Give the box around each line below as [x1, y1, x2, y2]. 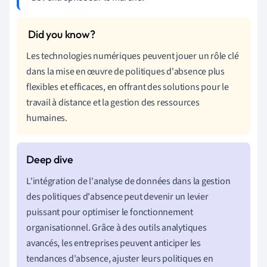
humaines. [26, 111, 68, 125]
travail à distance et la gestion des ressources [26, 95, 200, 109]
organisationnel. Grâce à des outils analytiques [26, 221, 207, 234]
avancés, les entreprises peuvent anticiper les [26, 236, 201, 250]
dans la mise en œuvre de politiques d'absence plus [26, 64, 225, 78]
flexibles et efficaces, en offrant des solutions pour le [26, 80, 229, 94]
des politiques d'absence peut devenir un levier [26, 190, 209, 203]
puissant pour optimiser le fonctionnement [26, 205, 193, 219]
